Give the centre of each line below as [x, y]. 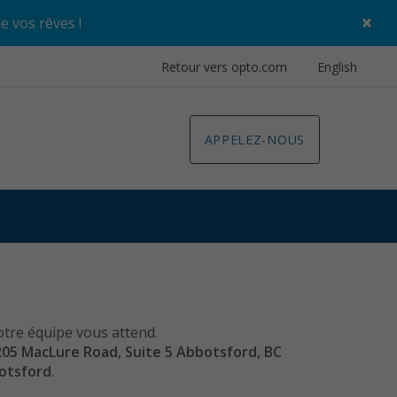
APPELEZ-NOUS [254, 139]
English [337, 67]
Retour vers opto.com [224, 67]
